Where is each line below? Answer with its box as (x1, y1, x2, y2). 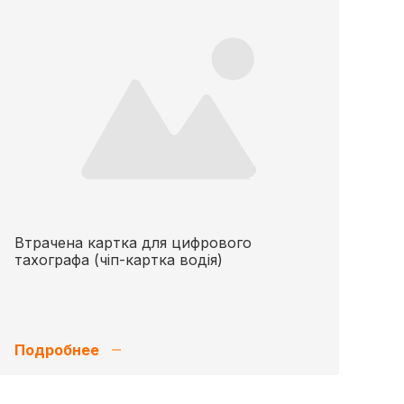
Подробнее (14, 341, 99, 359)
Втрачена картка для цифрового (14, 234, 252, 252)
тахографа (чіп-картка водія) (14, 251, 223, 269)
